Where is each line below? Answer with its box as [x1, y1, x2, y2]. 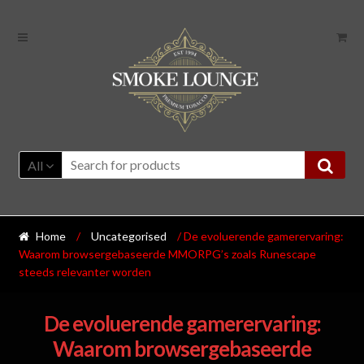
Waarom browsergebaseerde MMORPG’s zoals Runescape [18, 247, 316, 262]
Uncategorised [91, 229, 167, 244]
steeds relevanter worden [18, 265, 151, 279]
